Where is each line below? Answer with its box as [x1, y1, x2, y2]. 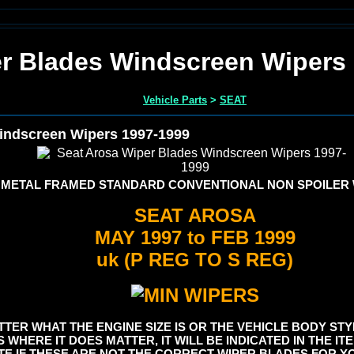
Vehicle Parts [143, 93, 207, 106]
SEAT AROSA [134, 204, 256, 226]
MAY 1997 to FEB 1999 [94, 226, 296, 248]
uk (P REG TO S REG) [96, 248, 293, 270]
